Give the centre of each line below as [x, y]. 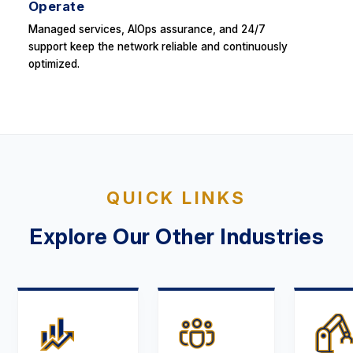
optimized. [54, 63]
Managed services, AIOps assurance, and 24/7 [147, 29]
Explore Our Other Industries [176, 237]
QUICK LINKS [176, 197]
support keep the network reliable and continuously [158, 46]
